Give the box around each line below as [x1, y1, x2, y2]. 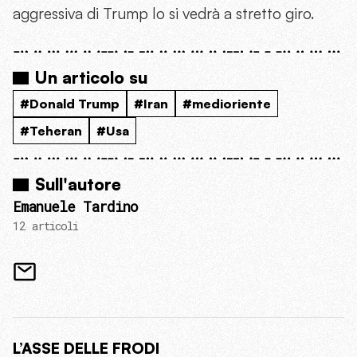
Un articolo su [35, 67, 147, 88]
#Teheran [20, 123, 82, 139]
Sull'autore [35, 174, 121, 195]
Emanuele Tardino [13, 198, 138, 217]
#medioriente [182, 96, 271, 112]
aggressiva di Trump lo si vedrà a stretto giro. [13, 4, 314, 24]
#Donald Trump [20, 96, 120, 112]
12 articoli [13, 218, 78, 234]
